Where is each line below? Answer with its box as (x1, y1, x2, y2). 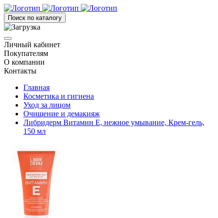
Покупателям (4, 49, 48, 57)
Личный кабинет (4, 40, 60, 49)
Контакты (4, 67, 36, 75)
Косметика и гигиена (23, 92, 94, 100)
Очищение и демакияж (23, 109, 100, 118)
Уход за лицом (23, 101, 71, 109)
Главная (23, 83, 50, 91)
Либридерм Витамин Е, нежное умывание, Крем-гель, (23, 118, 204, 127)
